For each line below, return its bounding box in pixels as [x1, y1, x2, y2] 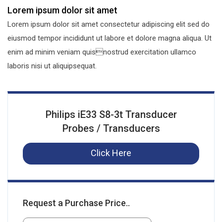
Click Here [91, 148, 131, 159]
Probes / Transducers [62, 122, 160, 135]
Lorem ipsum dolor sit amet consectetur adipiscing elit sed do [7, 20, 210, 29]
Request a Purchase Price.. [23, 198, 130, 209]
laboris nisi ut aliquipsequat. [7, 61, 97, 71]
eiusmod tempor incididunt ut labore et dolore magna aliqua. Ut [7, 34, 212, 43]
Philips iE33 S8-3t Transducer [45, 109, 177, 121]
